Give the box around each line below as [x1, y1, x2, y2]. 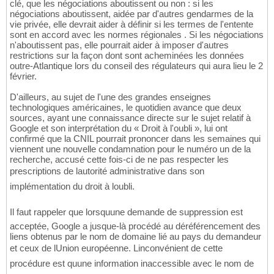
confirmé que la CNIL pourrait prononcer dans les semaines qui [10, 133, 261, 144]
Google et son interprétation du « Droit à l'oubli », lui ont [10, 122, 228, 133]
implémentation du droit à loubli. [10, 180, 135, 191]
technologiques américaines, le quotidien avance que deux [10, 102, 242, 113]
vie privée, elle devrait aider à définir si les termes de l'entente [10, 18, 253, 29]
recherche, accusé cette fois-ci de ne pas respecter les [10, 154, 229, 165]
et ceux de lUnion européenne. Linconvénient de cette [10, 242, 223, 253]
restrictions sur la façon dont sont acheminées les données [10, 50, 244, 61]
